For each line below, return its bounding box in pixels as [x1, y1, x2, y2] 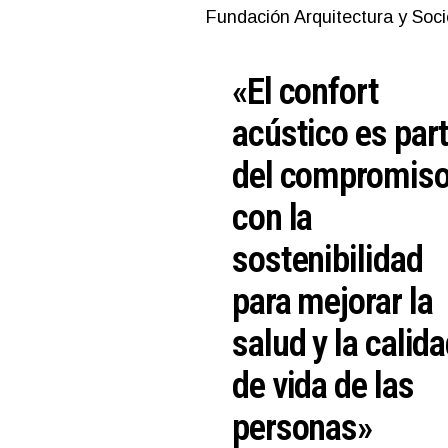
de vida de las [232, 363, 414, 407]
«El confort [232, 69, 379, 113]
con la [232, 195, 313, 239]
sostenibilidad [232, 237, 423, 281]
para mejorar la [232, 279, 433, 323]
